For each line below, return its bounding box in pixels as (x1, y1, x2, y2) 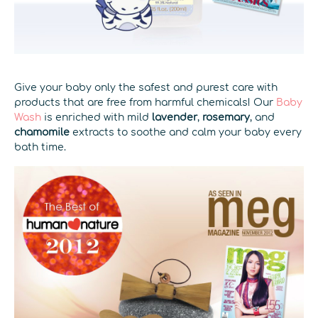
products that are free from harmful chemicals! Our (14, 97, 276, 108)
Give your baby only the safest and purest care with (14, 82, 278, 93)
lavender (152, 112, 197, 123)
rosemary (199, 112, 250, 123)
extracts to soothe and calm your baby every (70, 127, 302, 138)
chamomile (14, 127, 70, 138)
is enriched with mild (41, 112, 152, 123)
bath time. (14, 142, 66, 153)
